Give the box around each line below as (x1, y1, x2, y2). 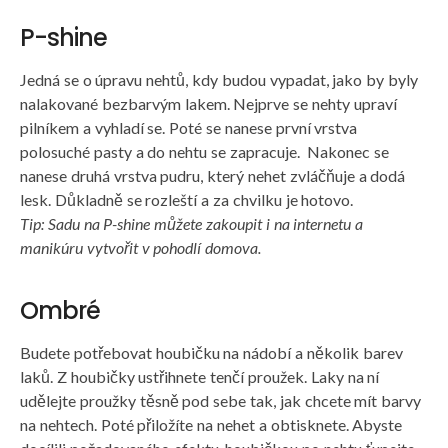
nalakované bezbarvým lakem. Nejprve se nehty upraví (20, 94, 397, 114)
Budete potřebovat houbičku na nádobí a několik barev (20, 343, 403, 363)
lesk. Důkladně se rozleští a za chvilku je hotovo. (20, 190, 354, 210)
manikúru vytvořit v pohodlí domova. (20, 238, 262, 258)
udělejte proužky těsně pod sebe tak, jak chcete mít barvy (20, 391, 422, 411)
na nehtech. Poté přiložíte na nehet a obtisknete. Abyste (20, 415, 403, 435)
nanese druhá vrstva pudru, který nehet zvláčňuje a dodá (20, 166, 406, 186)
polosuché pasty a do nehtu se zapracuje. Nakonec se (20, 142, 390, 162)
